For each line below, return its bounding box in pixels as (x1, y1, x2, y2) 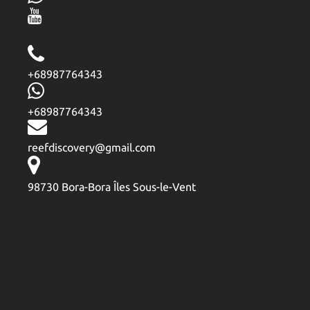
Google (28, 213, 63, 226)
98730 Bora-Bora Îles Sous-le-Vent (28, 180, 196, 193)
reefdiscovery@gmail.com (28, 140, 156, 154)
